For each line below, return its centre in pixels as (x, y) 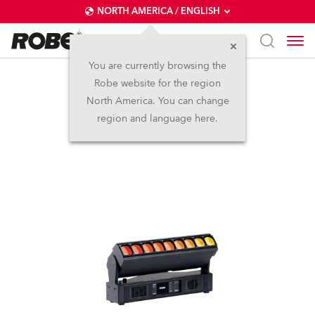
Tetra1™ (157, 91)
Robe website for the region (157, 83)
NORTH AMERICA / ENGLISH (158, 11)
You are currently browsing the (157, 66)
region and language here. (157, 118)
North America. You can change (157, 101)
